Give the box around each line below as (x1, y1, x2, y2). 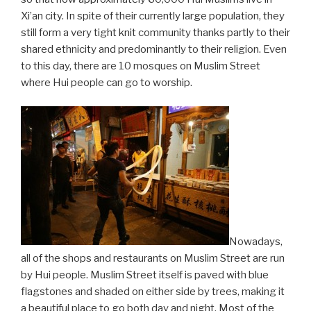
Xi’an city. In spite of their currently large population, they (21, 9, 285, 22)
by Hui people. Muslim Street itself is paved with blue (21, 269, 269, 281)
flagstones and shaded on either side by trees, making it (21, 285, 285, 298)
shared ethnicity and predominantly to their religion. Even (21, 42, 287, 56)
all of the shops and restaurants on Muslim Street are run (21, 252, 285, 264)
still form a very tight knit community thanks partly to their (21, 26, 290, 39)
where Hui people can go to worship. (21, 76, 192, 89)
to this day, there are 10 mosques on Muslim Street (21, 59, 260, 72)
